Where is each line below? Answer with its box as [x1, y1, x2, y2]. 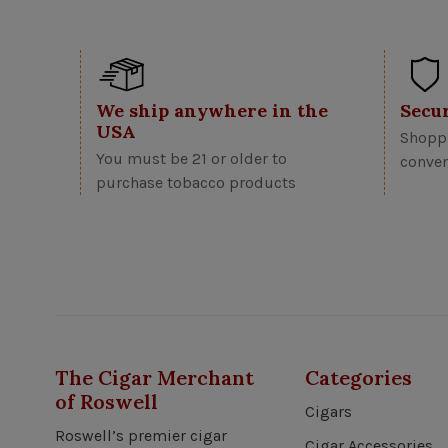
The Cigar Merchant [55, 364, 254, 390]
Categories [305, 364, 412, 390]
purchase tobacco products [96, 172, 296, 192]
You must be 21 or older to [96, 148, 287, 168]
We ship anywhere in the [96, 98, 328, 122]
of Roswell [55, 388, 158, 414]
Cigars [305, 401, 352, 421]
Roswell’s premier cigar [55, 425, 227, 445]
